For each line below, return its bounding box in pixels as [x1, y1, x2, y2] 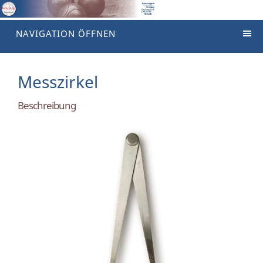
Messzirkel [18, 70, 98, 93]
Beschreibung [18, 99, 76, 113]
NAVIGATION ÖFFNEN [16, 28, 116, 40]
